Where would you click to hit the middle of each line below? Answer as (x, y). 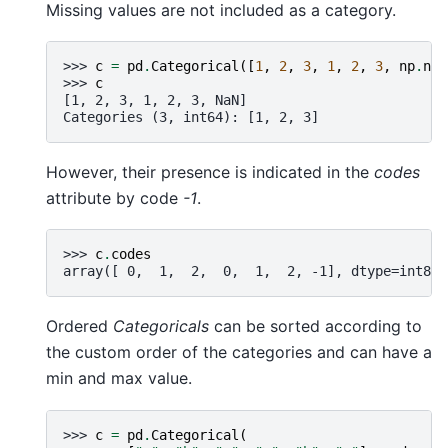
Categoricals (161, 326)
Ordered (79, 326)
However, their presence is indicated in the (210, 171)
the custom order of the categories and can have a (239, 352)
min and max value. (119, 378)
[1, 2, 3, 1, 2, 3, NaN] (155, 99)
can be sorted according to (315, 326)
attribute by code (114, 197)
